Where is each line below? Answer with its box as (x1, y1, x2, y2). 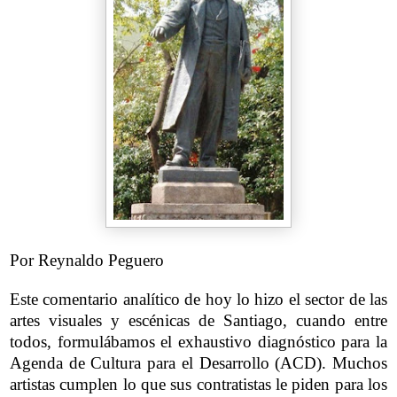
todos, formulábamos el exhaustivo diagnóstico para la (10, 331, 387, 351)
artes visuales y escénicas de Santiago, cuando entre (10, 310, 387, 330)
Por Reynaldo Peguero (10, 250, 164, 269)
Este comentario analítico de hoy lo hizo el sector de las (10, 289, 387, 308)
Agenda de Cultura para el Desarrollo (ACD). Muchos (10, 353, 387, 372)
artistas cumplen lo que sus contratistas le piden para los (10, 374, 387, 393)
